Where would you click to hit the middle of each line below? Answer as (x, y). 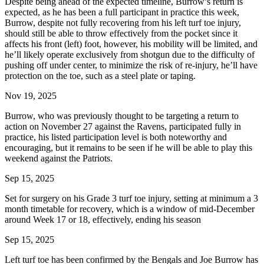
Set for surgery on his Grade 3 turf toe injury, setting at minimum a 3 (131, 198)
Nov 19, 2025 (31, 95)
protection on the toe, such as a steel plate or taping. (100, 75)
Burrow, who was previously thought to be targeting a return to (122, 115)
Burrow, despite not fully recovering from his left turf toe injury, (123, 22)
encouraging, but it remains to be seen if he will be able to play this (128, 147)
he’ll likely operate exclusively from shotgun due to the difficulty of (130, 54)
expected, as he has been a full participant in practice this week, (122, 12)
